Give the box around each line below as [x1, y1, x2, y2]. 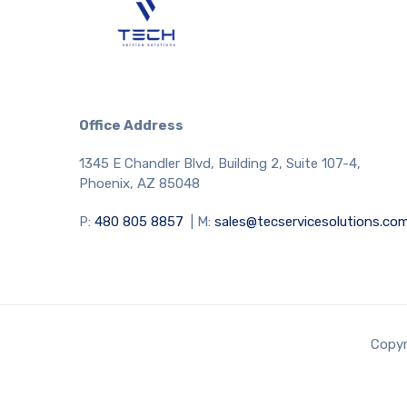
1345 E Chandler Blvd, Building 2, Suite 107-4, [79, 154, 361, 172]
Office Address [79, 116, 184, 134]
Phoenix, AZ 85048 [79, 174, 200, 192]
